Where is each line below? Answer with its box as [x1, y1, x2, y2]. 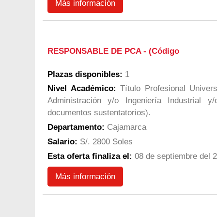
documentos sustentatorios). [47, 108, 151, 118]
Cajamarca [105, 123, 146, 132]
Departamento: [47, 123, 105, 132]
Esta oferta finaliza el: [47, 151, 132, 161]
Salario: [47, 137, 77, 146]
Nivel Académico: [47, 84, 116, 93]
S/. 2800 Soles [77, 137, 133, 146]
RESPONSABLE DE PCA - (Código [47, 46, 179, 56]
